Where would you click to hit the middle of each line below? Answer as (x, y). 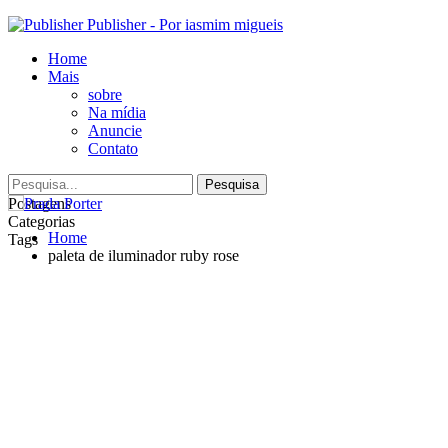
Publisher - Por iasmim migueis (185, 24)
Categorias (41, 221)
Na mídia (117, 112)
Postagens (39, 203)
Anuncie (115, 130)
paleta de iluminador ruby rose (143, 255)
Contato (113, 148)
